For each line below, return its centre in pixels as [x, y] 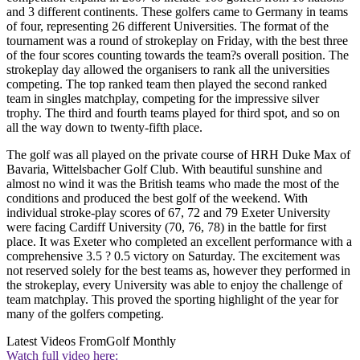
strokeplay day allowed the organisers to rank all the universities [168, 70]
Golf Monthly [141, 342]
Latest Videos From [56, 342]
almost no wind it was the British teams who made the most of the [173, 184]
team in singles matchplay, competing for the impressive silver [163, 99]
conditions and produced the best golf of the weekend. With [157, 198]
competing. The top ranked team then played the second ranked [167, 84]
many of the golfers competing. [85, 314]
